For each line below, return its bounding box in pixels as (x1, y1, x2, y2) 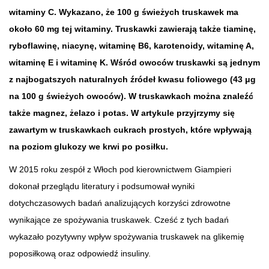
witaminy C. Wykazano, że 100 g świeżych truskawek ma (9, 7, 238, 17)
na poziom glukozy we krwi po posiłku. (9, 141, 168, 151)
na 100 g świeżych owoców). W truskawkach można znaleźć (9, 91, 253, 101)
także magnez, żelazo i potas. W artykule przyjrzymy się (9, 107, 235, 118)
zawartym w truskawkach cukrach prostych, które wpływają (9, 124, 252, 134)
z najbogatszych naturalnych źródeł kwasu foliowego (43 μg (9, 74, 256, 84)
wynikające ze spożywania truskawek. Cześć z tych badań (9, 214, 229, 225)
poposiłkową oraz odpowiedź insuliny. (9, 248, 151, 258)
